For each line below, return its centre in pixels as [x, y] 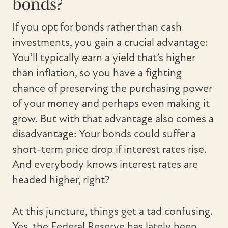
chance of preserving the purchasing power [112, 88]
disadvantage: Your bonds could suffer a [104, 134]
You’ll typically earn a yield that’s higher [104, 58]
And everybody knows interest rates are [105, 164]
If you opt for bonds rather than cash [97, 27]
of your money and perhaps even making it [111, 103]
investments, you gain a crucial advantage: [110, 42]
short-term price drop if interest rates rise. [109, 149]
